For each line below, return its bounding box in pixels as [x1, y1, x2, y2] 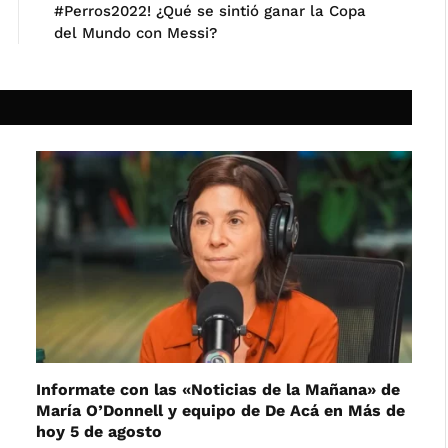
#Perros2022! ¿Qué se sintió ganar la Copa [54, 2, 366, 20]
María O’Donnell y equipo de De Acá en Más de [36, 400, 405, 420]
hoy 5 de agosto [36, 421, 162, 441]
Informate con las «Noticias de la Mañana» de [36, 379, 400, 399]
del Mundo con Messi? [54, 24, 217, 42]
